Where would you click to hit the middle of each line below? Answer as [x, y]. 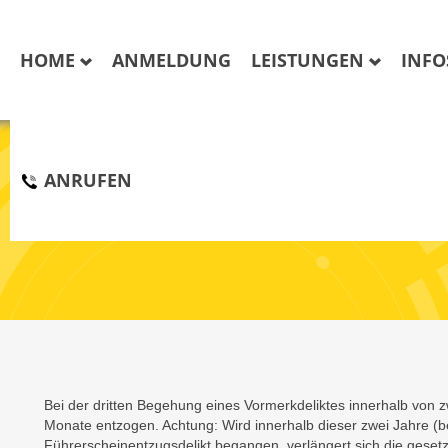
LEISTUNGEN [310, 60]
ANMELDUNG [171, 60]
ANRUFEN [85, 180]
